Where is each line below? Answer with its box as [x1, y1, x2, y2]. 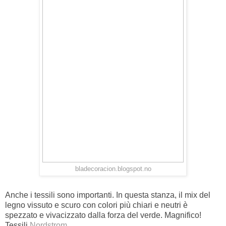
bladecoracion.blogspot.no [75, 165, 151, 173]
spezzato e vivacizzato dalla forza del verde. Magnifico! [5, 210, 201, 219]
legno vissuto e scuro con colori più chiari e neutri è [5, 200, 188, 209]
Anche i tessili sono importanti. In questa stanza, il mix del [5, 190, 210, 199]
